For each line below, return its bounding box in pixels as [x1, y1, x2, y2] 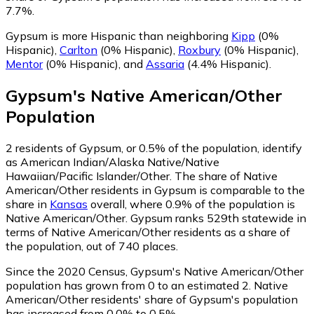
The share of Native [175, 168, 278, 183]
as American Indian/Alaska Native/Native [6, 154, 219, 169]
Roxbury [178, 43, 221, 57]
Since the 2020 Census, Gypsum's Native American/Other [6, 264, 303, 278]
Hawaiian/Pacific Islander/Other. [6, 168, 175, 183]
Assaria [146, 57, 184, 71]
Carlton [60, 43, 97, 57]
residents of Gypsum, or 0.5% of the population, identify [13, 140, 302, 155]
